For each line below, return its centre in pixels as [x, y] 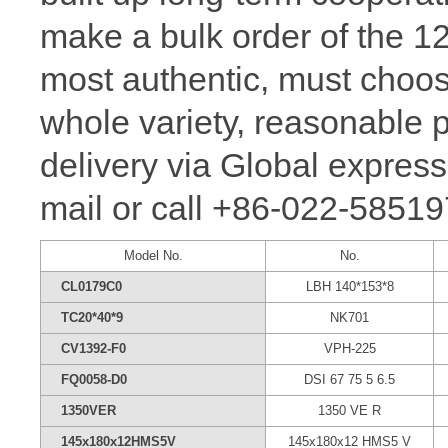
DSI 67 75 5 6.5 [349, 379]
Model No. [153, 255]
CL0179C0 [91, 286]
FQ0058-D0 [94, 379]
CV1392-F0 [93, 348]
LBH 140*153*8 [349, 286]
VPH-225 [349, 348]
